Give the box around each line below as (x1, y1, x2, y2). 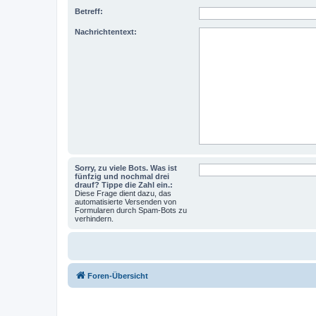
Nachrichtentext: (75, 27, 137, 36)
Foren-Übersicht (87, 271, 148, 280)
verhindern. (75, 214, 114, 223)
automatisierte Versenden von (75, 197, 176, 206)
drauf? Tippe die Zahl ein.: (75, 180, 173, 189)
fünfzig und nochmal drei (75, 171, 169, 181)
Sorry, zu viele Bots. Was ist (75, 163, 177, 172)
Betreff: (75, 6, 103, 16)
